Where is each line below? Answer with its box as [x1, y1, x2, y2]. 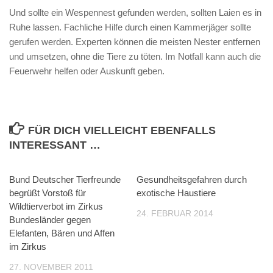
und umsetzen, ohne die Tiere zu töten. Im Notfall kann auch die [9, 51, 261, 62]
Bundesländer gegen [9, 214, 91, 225]
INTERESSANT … [9, 139, 101, 151]
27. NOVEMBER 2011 [9, 262, 93, 272]
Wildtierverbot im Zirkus [9, 201, 103, 211]
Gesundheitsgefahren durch [136, 174, 247, 185]
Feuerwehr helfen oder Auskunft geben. [9, 66, 167, 76]
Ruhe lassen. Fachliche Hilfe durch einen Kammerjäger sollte [9, 22, 251, 32]
